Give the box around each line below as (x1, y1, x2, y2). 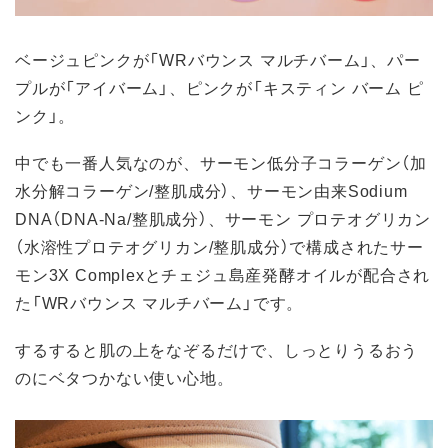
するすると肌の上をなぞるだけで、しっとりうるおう (15, 337, 419, 362)
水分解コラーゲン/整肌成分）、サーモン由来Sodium (15, 178, 408, 203)
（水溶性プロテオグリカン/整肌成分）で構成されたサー (15, 234, 424, 259)
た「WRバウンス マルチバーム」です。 (15, 290, 304, 315)
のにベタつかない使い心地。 (15, 365, 234, 390)
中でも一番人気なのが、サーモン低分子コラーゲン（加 (15, 150, 427, 175)
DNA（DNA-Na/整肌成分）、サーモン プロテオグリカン (15, 206, 431, 231)
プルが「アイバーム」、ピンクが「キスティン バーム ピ (15, 74, 424, 99)
